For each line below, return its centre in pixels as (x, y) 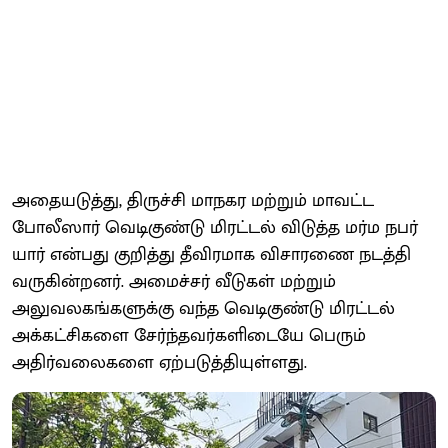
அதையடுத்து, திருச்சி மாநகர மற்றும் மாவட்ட (193, 200)
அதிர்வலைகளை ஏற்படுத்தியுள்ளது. (159, 362)
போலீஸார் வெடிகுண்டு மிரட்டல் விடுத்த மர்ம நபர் (215, 227)
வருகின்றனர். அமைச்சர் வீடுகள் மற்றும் (174, 281)
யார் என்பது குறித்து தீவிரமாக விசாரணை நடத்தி (211, 254)
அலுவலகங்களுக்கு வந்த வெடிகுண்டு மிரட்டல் (203, 308)
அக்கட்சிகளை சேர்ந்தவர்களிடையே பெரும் (189, 335)
